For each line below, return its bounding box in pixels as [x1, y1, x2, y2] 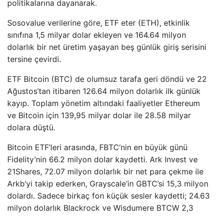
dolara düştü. [7, 123, 55, 132]
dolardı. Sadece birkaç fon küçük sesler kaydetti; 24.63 [7, 191, 210, 201]
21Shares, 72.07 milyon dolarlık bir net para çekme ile [7, 167, 203, 176]
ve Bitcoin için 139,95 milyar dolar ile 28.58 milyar [7, 110, 191, 120]
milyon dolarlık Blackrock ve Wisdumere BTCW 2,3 [7, 203, 193, 213]
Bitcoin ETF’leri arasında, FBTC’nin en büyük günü [7, 142, 187, 152]
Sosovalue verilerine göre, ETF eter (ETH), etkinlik [7, 18, 190, 28]
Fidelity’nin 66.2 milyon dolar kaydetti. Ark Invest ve [7, 155, 198, 164]
